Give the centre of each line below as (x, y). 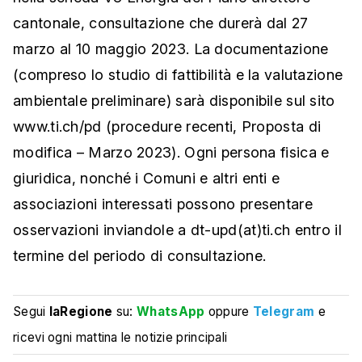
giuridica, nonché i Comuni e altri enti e (147, 179)
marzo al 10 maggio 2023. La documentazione (171, 49)
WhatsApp (171, 312)
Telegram (284, 312)
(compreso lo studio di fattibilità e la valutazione (178, 75)
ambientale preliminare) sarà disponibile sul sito (174, 101)
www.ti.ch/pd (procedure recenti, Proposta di (167, 127)
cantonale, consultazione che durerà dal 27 (161, 23)
